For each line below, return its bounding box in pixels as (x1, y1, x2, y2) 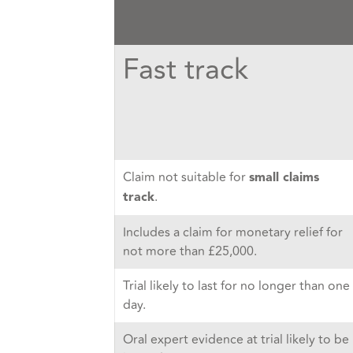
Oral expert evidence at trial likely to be (122, 330, 349, 350)
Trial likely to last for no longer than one (122, 277, 350, 296)
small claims (248, 172, 319, 185)
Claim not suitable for (122, 168, 249, 188)
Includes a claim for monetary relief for (122, 223, 343, 243)
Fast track (122, 48, 248, 93)
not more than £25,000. (122, 242, 257, 262)
